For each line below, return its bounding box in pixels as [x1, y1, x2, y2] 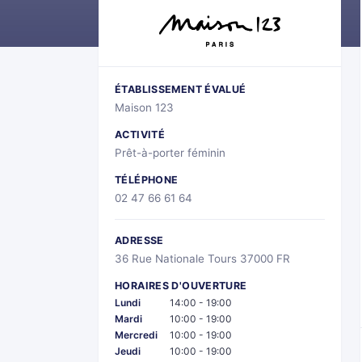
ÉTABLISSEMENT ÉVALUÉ [115, 82, 246, 95]
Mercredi [115, 328, 158, 341]
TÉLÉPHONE [115, 173, 179, 186]
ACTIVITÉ [115, 128, 165, 141]
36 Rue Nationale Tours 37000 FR [115, 251, 290, 265]
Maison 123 [115, 100, 174, 114]
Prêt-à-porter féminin [115, 145, 225, 159]
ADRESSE [115, 234, 164, 246]
